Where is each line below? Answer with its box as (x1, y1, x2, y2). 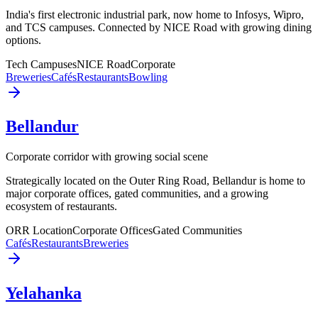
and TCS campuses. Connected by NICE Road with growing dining (6, 21, 312, 33)
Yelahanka (6, 284, 82, 303)
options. (6, 33, 41, 46)
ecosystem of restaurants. (6, 200, 117, 213)
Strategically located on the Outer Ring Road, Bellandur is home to (6, 175, 305, 187)
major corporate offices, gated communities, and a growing (6, 187, 268, 200)
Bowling (128, 70, 168, 83)
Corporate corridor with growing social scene (6, 150, 208, 163)
